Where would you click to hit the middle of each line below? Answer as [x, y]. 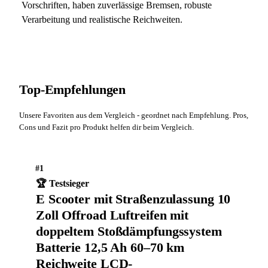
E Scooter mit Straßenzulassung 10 [133, 199]
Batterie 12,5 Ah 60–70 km [110, 247]
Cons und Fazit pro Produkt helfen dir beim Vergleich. [106, 127]
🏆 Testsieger [63, 183]
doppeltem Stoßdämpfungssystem [129, 231]
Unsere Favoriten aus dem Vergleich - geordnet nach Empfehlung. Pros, [134, 115]
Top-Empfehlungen [73, 89]
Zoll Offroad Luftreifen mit [112, 215]
